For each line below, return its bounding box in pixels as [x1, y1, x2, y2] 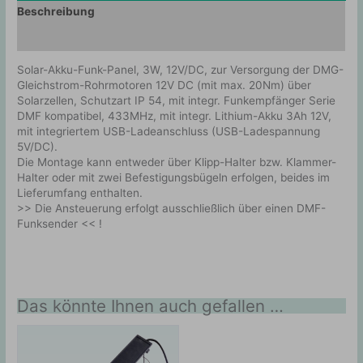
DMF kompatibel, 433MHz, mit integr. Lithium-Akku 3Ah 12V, [17, 109, 332, 123]
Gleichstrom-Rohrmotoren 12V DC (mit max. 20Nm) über [17, 79, 312, 92]
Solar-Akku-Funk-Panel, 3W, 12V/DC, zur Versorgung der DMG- [17, 63, 344, 77]
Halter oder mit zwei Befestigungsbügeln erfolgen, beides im [17, 171, 331, 185]
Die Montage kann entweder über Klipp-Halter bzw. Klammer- [17, 156, 337, 169]
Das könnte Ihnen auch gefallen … [17, 296, 284, 317]
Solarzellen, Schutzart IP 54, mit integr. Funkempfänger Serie [17, 94, 336, 108]
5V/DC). [17, 140, 58, 154]
